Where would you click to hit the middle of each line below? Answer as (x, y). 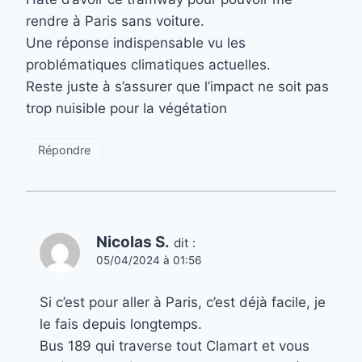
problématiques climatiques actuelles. (148, 64)
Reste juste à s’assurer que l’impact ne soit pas (177, 86)
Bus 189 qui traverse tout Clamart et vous (175, 346)
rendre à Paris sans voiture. (115, 21)
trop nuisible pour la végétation (126, 108)
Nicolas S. (133, 242)
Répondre (65, 150)
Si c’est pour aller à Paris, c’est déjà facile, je (183, 303)
